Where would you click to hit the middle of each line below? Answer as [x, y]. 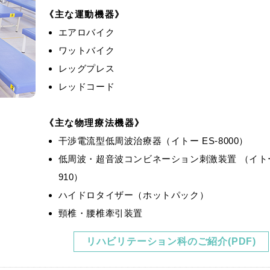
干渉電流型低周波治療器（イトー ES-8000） [153, 140]
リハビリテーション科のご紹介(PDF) [171, 241]
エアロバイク [86, 32]
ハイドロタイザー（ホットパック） [133, 195]
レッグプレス [86, 68]
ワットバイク [86, 50]
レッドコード [86, 86]
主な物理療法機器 [95, 122]
